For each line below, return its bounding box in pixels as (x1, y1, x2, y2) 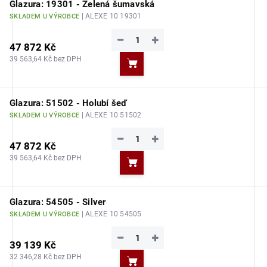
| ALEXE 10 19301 (81, 12, 142, 20)
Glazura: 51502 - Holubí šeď (10, 98, 128, 108)
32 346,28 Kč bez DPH (10, 252, 82, 261)
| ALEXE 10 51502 (81, 111, 142, 119)
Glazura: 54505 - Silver (10, 197, 106, 207)
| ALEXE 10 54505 (81, 210, 142, 218)
